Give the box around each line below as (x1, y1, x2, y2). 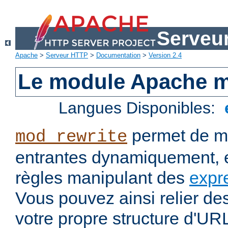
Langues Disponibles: (59, 99, 220, 118)
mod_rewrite (15, 127, 127, 147)
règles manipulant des (15, 168, 189, 188)
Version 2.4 (149, 51, 182, 60)
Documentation (96, 51, 140, 60)
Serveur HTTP (46, 51, 88, 60)
